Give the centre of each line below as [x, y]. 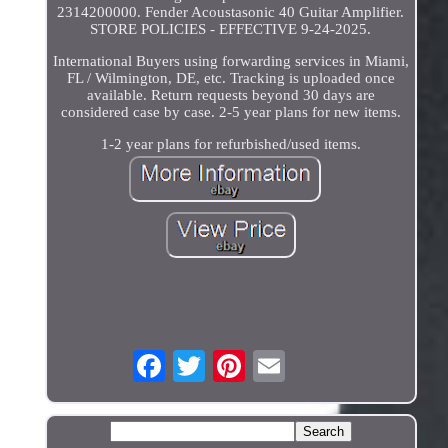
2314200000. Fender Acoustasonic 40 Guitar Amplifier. [231, 12]
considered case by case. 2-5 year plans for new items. [230, 112]
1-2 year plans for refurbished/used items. [230, 144]
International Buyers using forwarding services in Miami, [230, 61]
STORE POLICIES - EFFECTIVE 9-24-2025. [231, 29]
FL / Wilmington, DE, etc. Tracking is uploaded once [230, 78]
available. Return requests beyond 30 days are [230, 95]
